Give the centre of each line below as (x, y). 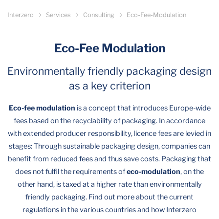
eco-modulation (153, 171)
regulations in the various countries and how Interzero (109, 209)
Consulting (99, 15)
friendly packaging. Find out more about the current (109, 197)
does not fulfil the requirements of (71, 171)
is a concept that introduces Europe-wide (143, 108)
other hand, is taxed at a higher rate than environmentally (109, 184)
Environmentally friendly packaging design (109, 71)
